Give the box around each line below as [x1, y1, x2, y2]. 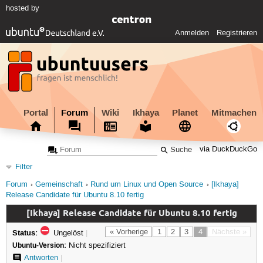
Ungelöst [50, 228, 86, 238]
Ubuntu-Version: [12, 240, 66, 250]
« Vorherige [109, 227, 148, 237]
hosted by [5, 4, 39, 14]
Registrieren [217, 28, 258, 38]
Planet [172, 106, 198, 119]
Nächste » [211, 227, 247, 237]
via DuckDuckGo [200, 145, 258, 154]
